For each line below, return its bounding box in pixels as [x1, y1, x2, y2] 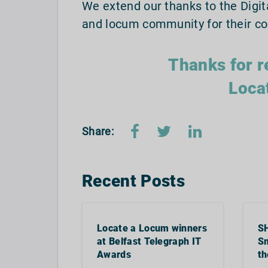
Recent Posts [82, 171, 185, 191]
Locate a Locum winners [97, 223, 208, 234]
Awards [97, 249, 131, 261]
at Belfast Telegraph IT [97, 236, 202, 248]
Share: [82, 125, 114, 138]
